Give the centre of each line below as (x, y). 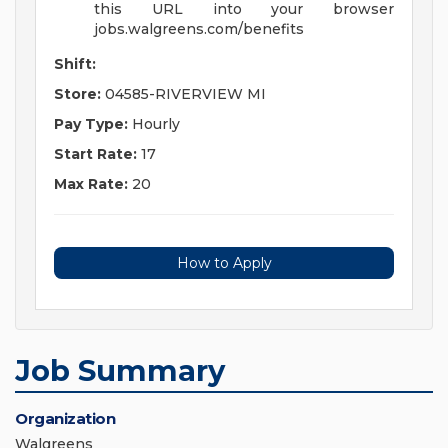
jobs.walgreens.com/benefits (199, 29)
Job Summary (120, 371)
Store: (77, 94)
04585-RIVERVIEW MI (183, 94)
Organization (65, 419)
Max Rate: (91, 184)
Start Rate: (95, 154)
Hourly (154, 124)
